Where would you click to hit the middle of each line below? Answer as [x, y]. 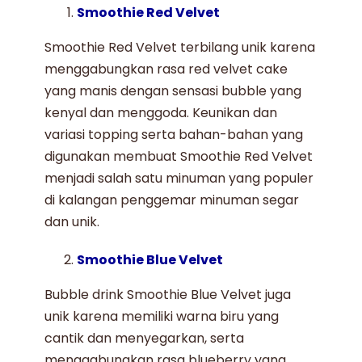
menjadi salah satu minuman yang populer [179, 178]
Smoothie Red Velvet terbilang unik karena [180, 47]
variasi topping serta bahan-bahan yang [174, 134]
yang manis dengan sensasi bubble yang [173, 90]
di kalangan [83, 200]
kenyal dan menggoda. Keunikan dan [161, 112]
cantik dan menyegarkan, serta [145, 338]
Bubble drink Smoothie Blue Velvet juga [168, 294]
